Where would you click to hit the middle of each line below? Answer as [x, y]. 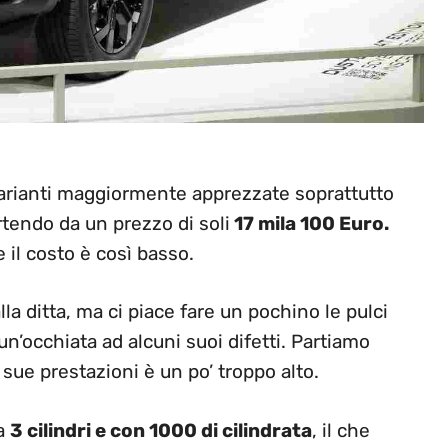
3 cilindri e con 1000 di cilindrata [161, 430]
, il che [341, 430]
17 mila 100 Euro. [309, 223]
